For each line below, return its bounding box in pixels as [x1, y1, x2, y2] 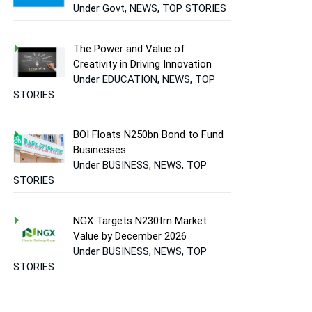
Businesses [73, 143, 127, 157]
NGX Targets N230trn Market [73, 214, 208, 227]
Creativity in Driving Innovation [73, 57, 212, 70]
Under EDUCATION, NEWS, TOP [73, 72, 216, 86]
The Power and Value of [73, 42, 185, 55]
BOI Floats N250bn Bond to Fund [73, 128, 224, 141]
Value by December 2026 [73, 229, 187, 242]
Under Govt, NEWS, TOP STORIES [73, 2, 227, 15]
